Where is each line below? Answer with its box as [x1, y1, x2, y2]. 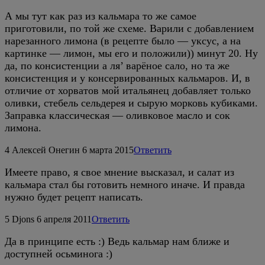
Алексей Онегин [12, 144, 80, 155]
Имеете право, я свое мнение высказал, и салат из [5, 166, 234, 178]
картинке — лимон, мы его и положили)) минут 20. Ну [5, 47, 258, 59]
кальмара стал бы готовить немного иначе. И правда [5, 178, 245, 190]
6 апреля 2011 [37, 214, 92, 224]
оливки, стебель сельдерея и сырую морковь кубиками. [5, 96, 258, 109]
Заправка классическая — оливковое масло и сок [5, 109, 230, 121]
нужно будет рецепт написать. [5, 190, 143, 203]
